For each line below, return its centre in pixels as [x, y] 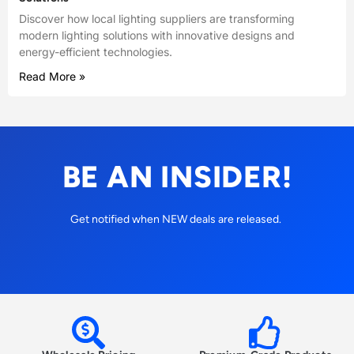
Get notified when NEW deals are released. [177, 219]
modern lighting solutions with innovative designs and [157, 35]
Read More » [52, 76]
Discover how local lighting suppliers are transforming [157, 18]
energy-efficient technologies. [96, 51]
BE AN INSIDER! [177, 177]
